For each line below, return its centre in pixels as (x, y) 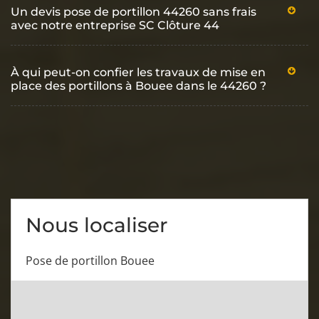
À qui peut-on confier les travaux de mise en (138, 72)
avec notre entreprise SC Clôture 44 (115, 25)
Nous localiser (96, 225)
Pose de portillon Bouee (90, 260)
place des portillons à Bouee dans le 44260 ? (138, 85)
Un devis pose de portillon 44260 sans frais (134, 11)
